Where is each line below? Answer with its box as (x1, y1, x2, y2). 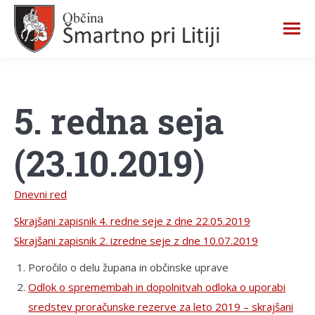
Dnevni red (14, 186, 67, 201)
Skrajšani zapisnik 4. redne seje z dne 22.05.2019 (14, 213, 250, 228)
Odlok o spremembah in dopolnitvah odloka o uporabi (28, 279, 285, 294)
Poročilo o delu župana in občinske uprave (28, 259, 229, 274)
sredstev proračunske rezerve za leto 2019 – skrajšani (28, 299, 293, 314)
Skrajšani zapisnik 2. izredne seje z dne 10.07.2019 (14, 233, 258, 247)
